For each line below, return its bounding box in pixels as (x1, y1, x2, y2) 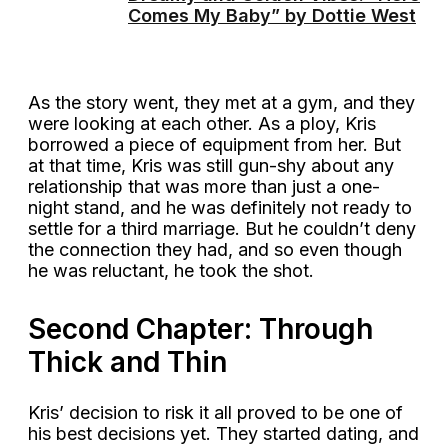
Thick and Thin (28, 345, 234, 380)
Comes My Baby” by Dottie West (128, 5, 416, 27)
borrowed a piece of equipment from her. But (28, 134, 401, 156)
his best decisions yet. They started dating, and (28, 423, 419, 445)
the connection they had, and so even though (28, 239, 402, 261)
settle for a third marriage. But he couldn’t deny (28, 218, 416, 240)
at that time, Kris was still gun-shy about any (28, 155, 394, 177)
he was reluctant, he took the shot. (28, 260, 319, 282)
